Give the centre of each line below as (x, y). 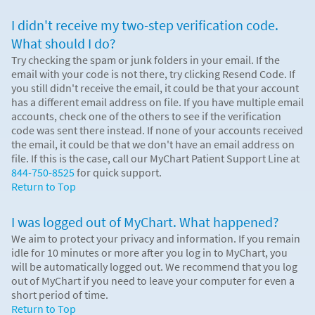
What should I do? (64, 43)
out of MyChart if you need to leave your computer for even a (153, 280)
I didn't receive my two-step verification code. (145, 25)
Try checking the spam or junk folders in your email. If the (146, 59)
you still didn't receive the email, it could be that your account (155, 88)
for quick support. (118, 172)
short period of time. (60, 294)
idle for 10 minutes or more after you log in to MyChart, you (149, 252)
